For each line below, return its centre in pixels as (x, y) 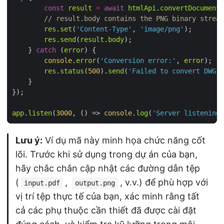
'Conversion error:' (138, 60)
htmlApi (142, 8)
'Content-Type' (104, 29)
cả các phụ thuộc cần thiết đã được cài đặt (106, 210)
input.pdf (42, 183)
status (72, 71)
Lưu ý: (29, 140)
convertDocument (190, 8)
